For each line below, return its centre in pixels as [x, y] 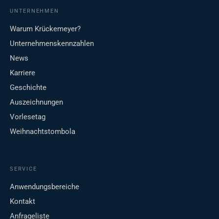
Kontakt [22, 202]
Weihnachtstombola [43, 132]
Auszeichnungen [36, 102]
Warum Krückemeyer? [45, 29]
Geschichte [28, 88]
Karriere [22, 73]
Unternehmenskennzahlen [52, 44]
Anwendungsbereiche [44, 187]
